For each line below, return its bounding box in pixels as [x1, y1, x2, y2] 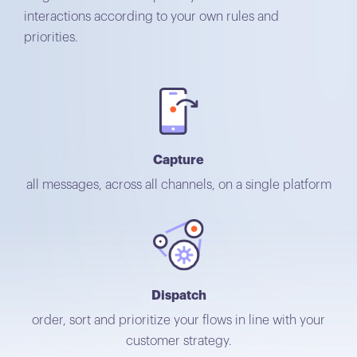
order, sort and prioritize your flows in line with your [32, 314, 325, 327]
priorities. [24, 31, 78, 44]
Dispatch [151, 289, 206, 302]
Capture [153, 154, 204, 167]
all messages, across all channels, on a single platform [25, 178, 331, 191]
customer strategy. [125, 335, 232, 347]
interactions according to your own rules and [24, 10, 279, 23]
